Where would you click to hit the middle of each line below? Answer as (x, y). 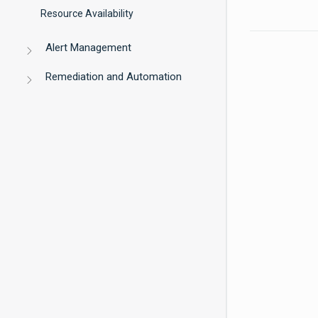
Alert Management (89, 48)
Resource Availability (87, 13)
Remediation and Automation (114, 77)
